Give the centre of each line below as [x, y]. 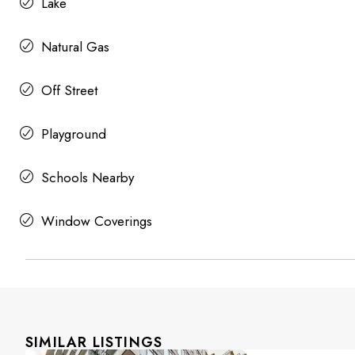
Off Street [69, 90]
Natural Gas [75, 46]
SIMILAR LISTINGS [94, 342]
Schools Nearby [88, 177]
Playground [74, 134]
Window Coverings [97, 221]
